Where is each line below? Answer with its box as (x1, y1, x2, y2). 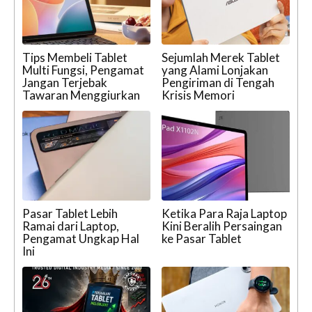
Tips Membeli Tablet (22, 50, 127, 65)
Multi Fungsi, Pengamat (22, 63, 144, 78)
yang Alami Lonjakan (162, 63, 268, 78)
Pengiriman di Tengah (162, 75, 274, 91)
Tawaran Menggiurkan (22, 88, 140, 103)
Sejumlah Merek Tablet (162, 50, 280, 65)
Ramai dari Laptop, (22, 218, 119, 233)
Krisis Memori (162, 88, 235, 103)
